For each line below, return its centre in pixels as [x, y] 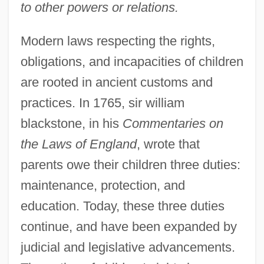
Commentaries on [173, 123]
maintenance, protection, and [103, 185]
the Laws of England [78, 144]
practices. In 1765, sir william [102, 103]
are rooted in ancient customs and [116, 82]
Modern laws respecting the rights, [118, 41]
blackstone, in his [71, 123]
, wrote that [168, 144]
